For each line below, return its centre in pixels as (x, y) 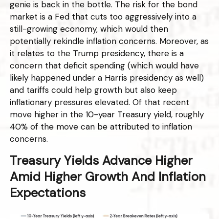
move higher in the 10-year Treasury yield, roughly (107, 115)
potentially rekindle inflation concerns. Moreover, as (109, 41)
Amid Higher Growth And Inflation (108, 177)
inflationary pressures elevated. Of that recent (99, 102)
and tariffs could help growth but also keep (93, 90)
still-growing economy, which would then (89, 29)
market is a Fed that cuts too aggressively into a (103, 17)
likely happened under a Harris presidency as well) (107, 78)
